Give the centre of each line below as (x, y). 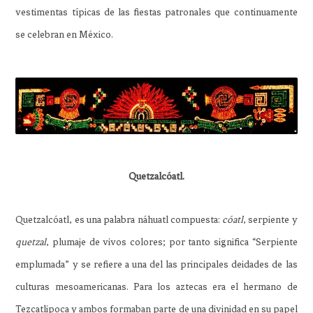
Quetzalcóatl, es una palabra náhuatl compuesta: (119, 220)
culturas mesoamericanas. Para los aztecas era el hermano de (156, 287)
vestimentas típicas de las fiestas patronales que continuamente (156, 13)
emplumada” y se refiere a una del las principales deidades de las (156, 265)
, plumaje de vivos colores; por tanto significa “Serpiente (172, 242)
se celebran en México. (65, 35)
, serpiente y (270, 220)
